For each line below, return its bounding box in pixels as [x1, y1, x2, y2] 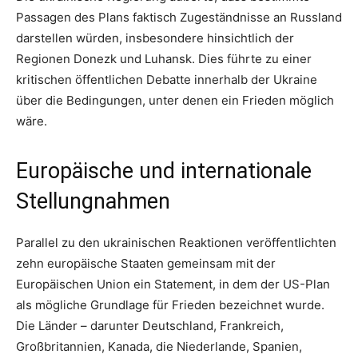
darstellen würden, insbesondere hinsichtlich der [16, 30, 294, 46]
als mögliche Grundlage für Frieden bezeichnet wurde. [16, 297, 324, 313]
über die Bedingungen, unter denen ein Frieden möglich [16, 93, 334, 109]
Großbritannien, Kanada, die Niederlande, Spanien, [16, 339, 302, 355]
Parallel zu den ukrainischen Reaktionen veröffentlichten [16, 235, 336, 251]
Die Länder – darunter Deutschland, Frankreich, [16, 318, 284, 334]
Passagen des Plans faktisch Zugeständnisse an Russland [16, 10, 342, 26]
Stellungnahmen [16, 189, 170, 215]
